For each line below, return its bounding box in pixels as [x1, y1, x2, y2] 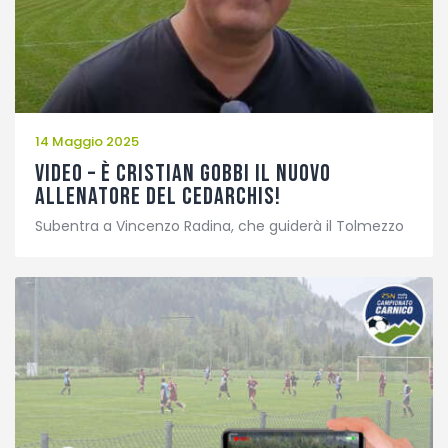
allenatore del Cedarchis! [35, 181, 281, 211]
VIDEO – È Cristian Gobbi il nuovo [35, 158, 331, 188]
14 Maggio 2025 [35, 131, 139, 151]
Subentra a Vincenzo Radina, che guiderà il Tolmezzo [35, 216, 404, 237]
